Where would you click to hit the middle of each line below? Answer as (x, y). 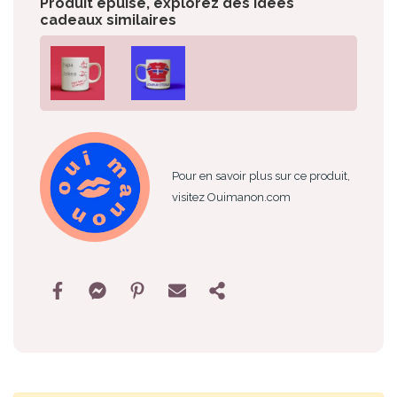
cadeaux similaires (108, 19)
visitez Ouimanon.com (231, 197)
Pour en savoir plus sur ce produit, (261, 175)
